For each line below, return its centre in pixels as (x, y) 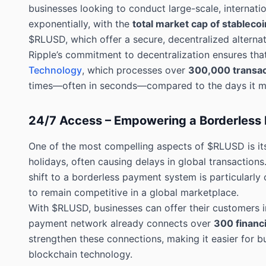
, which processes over (135, 70)
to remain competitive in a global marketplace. (134, 192)
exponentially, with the (80, 23)
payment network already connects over (121, 223)
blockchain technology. (80, 254)
